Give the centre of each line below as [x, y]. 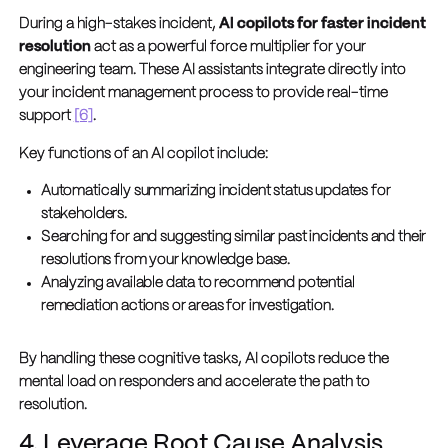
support [46, 115]
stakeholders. [83, 214]
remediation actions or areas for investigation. [187, 306]
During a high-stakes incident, [118, 23]
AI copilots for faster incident [322, 23]
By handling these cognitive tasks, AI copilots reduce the [203, 359]
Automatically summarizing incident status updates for [215, 191]
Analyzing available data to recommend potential [197, 283]
